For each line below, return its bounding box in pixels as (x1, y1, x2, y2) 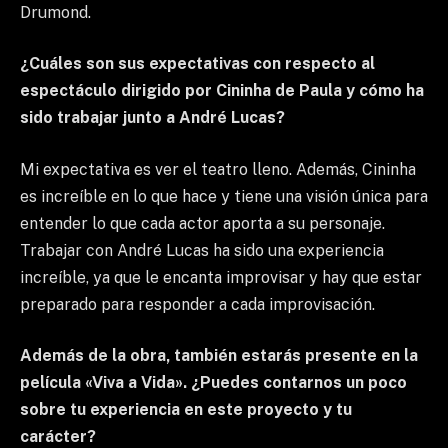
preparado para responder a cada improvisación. (20, 294, 375, 314)
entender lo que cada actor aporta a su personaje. (20, 213, 385, 233)
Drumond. (20, 2, 91, 22)
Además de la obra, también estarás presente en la (20, 346, 418, 366)
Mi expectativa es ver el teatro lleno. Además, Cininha (20, 159, 416, 179)
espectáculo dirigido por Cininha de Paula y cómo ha (20, 81, 424, 101)
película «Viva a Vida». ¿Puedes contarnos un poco (20, 373, 407, 393)
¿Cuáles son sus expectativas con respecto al (20, 54, 375, 74)
